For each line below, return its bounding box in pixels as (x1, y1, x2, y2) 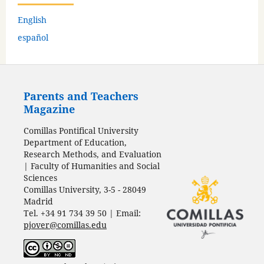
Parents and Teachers (23, 89, 138, 104)
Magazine (23, 102, 75, 117)
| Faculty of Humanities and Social (23, 160, 160, 171)
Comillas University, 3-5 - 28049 (23, 183, 146, 195)
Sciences (23, 171, 57, 183)
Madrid (23, 195, 53, 207)
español (18, 31, 48, 43)
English (18, 14, 47, 25)
